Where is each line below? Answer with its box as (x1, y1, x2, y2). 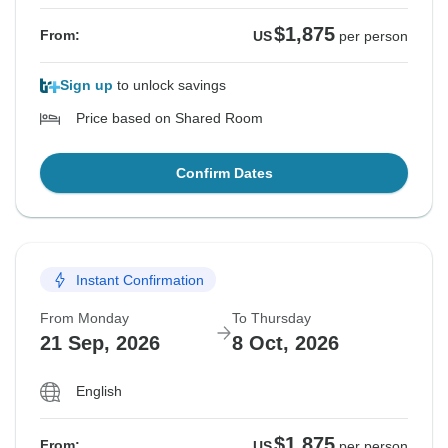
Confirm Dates (175, 165, 273, 182)
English (76, 383, 122, 400)
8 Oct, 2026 (232, 332, 339, 355)
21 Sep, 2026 (40, 332, 160, 355)
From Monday (40, 310, 129, 327)
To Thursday (232, 310, 311, 327)
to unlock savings (113, 77, 226, 94)
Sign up (60, 77, 113, 94)
